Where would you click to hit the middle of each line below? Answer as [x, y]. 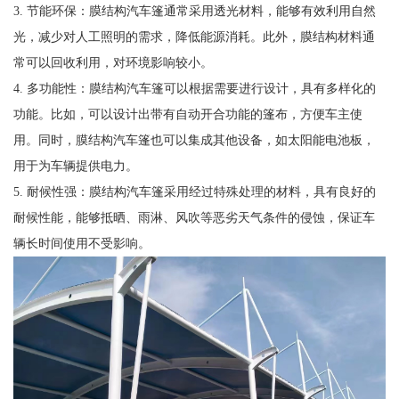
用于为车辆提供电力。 [75, 166]
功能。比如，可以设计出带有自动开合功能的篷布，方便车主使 [187, 114]
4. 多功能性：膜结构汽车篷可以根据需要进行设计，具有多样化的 [194, 89]
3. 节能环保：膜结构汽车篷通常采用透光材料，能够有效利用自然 [194, 11]
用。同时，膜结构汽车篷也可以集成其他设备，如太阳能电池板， [194, 140]
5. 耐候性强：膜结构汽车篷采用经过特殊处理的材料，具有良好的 [194, 192]
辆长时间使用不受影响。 [81, 244]
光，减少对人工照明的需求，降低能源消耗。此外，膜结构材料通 [194, 37]
